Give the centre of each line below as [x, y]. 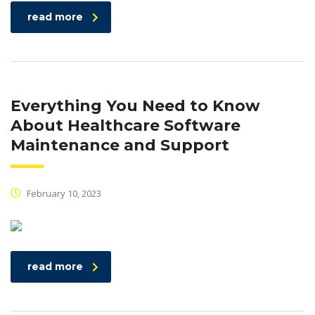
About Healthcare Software [126, 126]
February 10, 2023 [63, 194]
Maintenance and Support [120, 146]
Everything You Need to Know [135, 106]
